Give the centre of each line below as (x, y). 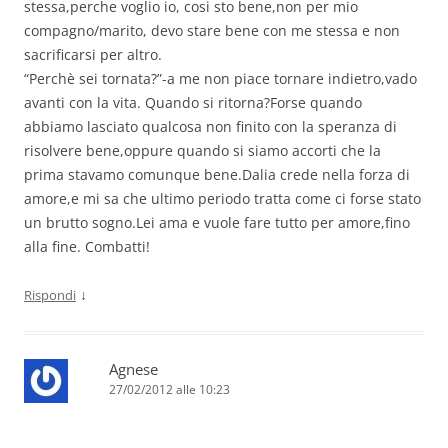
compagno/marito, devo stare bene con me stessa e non (212, 31)
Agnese (133, 369)
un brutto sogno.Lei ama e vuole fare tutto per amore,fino (217, 223)
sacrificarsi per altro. (93, 55)
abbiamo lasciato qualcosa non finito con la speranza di (210, 127)
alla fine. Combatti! (87, 247)
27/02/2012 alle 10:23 (169, 390)
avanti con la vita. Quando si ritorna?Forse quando (193, 103)
